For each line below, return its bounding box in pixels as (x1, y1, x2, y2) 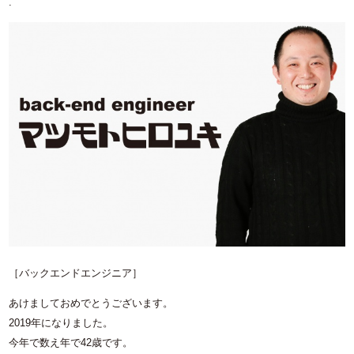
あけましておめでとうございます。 (9, 297, 174, 310)
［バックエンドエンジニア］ (9, 267, 143, 280)
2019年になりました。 (9, 317, 114, 330)
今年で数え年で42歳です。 (9, 337, 134, 349)
